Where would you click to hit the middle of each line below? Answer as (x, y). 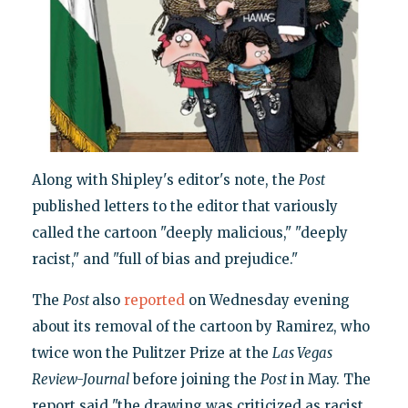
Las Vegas (302, 353)
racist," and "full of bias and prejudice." (164, 260)
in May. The (328, 380)
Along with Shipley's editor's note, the (165, 180)
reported (154, 301)
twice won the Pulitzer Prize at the (152, 353)
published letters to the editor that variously (184, 207)
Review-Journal (80, 380)
